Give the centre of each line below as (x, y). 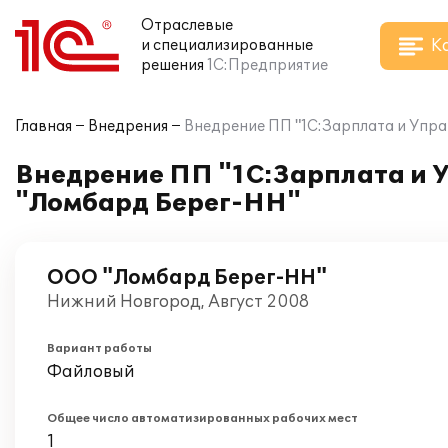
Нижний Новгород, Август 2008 (178, 302)
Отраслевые (187, 25)
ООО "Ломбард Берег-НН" (187, 278)
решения (172, 65)
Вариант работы (99, 348)
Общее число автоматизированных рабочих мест (202, 418)
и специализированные (227, 45)
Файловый (91, 372)
